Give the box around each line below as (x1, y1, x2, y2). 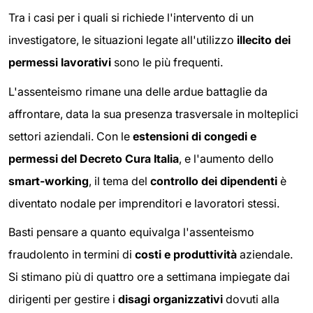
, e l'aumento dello (179, 151, 274, 166)
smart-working (8, 173, 89, 188)
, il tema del (89, 173, 150, 188)
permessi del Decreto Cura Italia (8, 151, 179, 166)
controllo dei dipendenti (150, 173, 277, 188)
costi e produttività (135, 247, 237, 262)
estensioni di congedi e (133, 129, 256, 143)
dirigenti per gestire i (8, 292, 118, 307)
